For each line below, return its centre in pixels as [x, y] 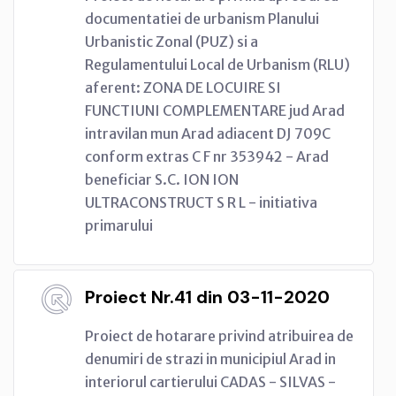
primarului [119, 225]
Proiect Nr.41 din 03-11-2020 [207, 297]
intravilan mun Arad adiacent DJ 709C [208, 133]
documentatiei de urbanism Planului [202, 18]
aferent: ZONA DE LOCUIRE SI [183, 87]
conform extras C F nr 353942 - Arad [207, 156]
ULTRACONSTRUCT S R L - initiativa [201, 202]
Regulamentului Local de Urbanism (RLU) [217, 64]
